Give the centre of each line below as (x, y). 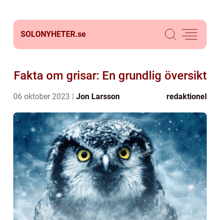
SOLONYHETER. (49, 34)
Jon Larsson (98, 96)
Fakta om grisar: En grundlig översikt (110, 76)
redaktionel (187, 96)
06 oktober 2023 (42, 96)
